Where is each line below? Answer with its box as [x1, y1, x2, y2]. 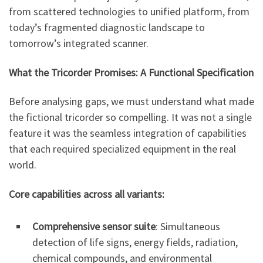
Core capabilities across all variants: [9, 187, 164, 201]
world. [9, 158, 36, 172]
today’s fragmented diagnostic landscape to [9, 21, 205, 35]
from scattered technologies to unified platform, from [9, 5, 249, 19]
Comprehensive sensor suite [32, 219, 156, 233]
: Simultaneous [156, 219, 220, 233]
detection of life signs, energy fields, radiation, [32, 235, 238, 249]
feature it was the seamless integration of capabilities [9, 126, 247, 140]
